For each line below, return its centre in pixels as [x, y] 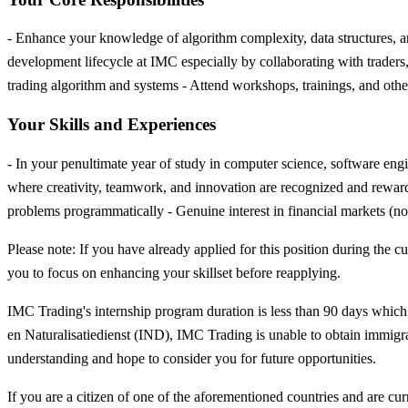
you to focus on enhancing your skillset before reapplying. [174, 272]
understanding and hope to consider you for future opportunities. [192, 358]
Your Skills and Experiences [114, 124]
